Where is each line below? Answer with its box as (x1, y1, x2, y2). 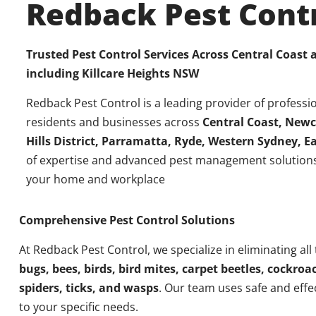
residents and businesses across (25, 114, 202, 130)
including (25, 66, 82, 82)
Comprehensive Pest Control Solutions (18, 212, 235, 229)
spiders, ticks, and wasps (18, 279, 159, 296)
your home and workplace (25, 171, 165, 187)
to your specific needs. (18, 298, 138, 315)
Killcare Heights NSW (81, 66, 199, 82)
